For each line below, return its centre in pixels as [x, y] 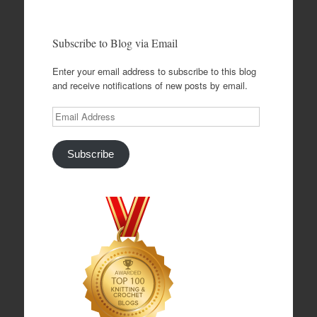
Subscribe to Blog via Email [115, 43]
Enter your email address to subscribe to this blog [154, 71]
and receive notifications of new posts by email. [150, 85]
